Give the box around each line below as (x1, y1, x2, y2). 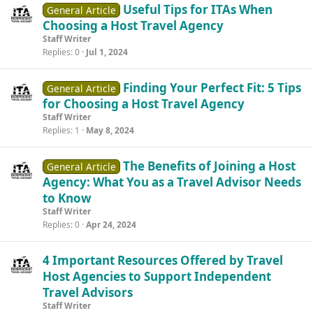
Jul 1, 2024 (86, 46, 128, 58)
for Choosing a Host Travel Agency (43, 96, 245, 112)
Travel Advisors (43, 284, 133, 300)
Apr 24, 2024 (86, 219, 136, 231)
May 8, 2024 (86, 124, 134, 136)
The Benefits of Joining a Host (122, 158, 296, 174)
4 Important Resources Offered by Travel (43, 252, 283, 268)
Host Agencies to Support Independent (43, 268, 271, 284)
